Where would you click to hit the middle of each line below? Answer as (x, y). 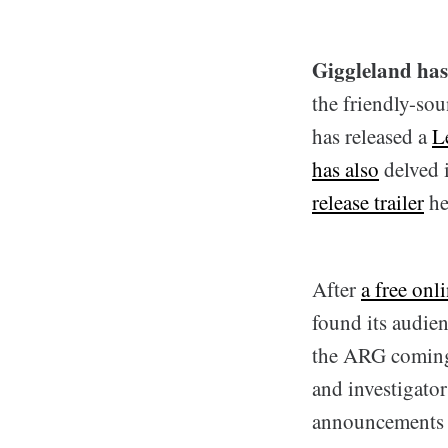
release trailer (368, 202)
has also (345, 169)
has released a (372, 136)
